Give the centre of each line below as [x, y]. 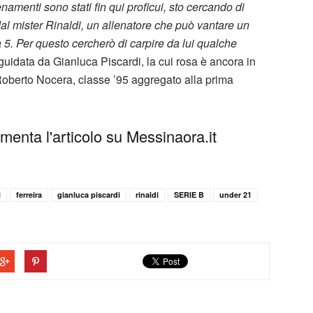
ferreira [29, 194]
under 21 [235, 194]
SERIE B [189, 194]
